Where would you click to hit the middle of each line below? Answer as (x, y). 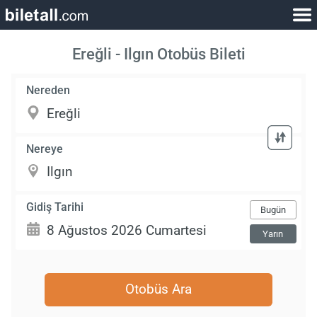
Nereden (48, 91)
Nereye (45, 149)
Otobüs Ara (158, 289)
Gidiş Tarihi (55, 207)
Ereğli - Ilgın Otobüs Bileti (158, 54)
